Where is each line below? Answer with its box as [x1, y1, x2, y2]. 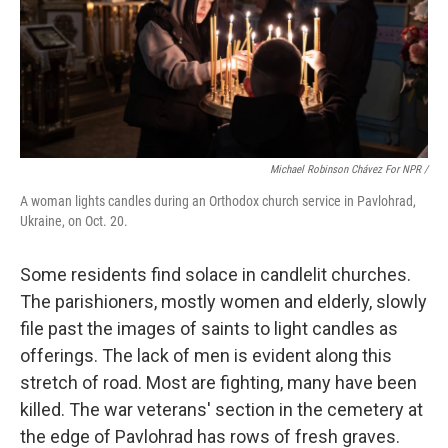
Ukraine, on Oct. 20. [20, 213, 128, 229]
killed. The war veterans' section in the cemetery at [20, 399, 423, 420]
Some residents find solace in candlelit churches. [20, 264, 411, 285]
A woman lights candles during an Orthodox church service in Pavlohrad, [20, 193, 416, 209]
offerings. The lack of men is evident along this [20, 345, 392, 366]
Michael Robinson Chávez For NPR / [270, 163, 428, 176]
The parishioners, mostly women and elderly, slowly [20, 291, 427, 312]
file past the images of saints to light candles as [20, 318, 398, 339]
